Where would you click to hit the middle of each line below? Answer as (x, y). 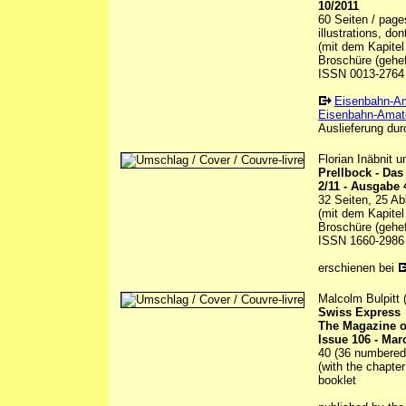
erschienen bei (358, 268)
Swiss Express (359, 313)
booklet (337, 381)
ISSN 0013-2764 (361, 74)
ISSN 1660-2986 (361, 241)
